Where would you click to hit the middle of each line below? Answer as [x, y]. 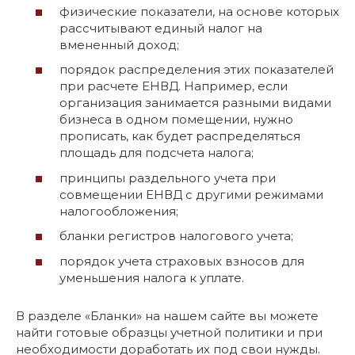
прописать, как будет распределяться [180, 136]
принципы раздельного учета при [168, 177]
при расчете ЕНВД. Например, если [174, 86]
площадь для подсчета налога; [157, 153]
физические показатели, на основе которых [199, 11]
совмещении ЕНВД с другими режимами [191, 194]
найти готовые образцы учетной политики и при [169, 332]
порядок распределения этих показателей [197, 69]
